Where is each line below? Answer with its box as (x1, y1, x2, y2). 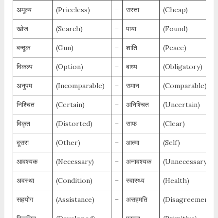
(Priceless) (55, 5, 90, 15)
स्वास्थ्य (126, 176, 145, 185)
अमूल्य (16, 5, 32, 15)
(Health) (163, 176, 189, 185)
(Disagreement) (163, 195, 214, 204)
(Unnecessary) (163, 157, 209, 166)
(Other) (55, 138, 80, 147)
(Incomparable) (55, 81, 105, 91)
